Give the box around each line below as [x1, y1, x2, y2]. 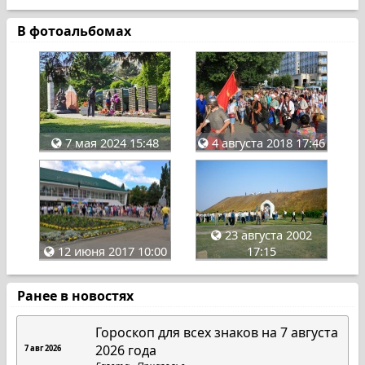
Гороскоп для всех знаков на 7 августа [95, 323, 339, 341]
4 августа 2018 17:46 [209, 134, 325, 151]
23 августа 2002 [222, 226, 312, 243]
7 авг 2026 [24, 342, 61, 354]
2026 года [95, 341, 157, 359]
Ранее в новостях [11, 286, 140, 305]
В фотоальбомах [11, 22, 138, 40]
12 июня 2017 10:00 [54, 243, 167, 260]
